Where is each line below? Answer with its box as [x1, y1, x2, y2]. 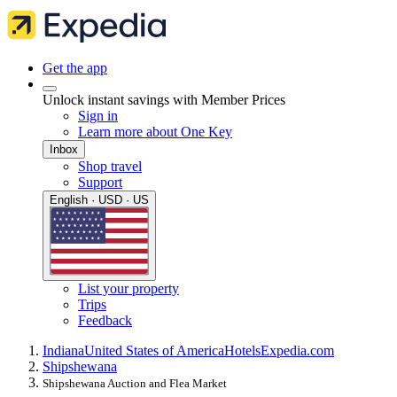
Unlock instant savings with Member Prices [43, 92, 285, 107]
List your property [78, 281, 179, 297]
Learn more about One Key [78, 124, 232, 139]
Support [78, 175, 122, 190]
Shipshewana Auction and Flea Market [43, 377, 227, 391]
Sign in [78, 108, 118, 123]
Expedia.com [261, 343, 334, 359]
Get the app [43, 60, 107, 75]
